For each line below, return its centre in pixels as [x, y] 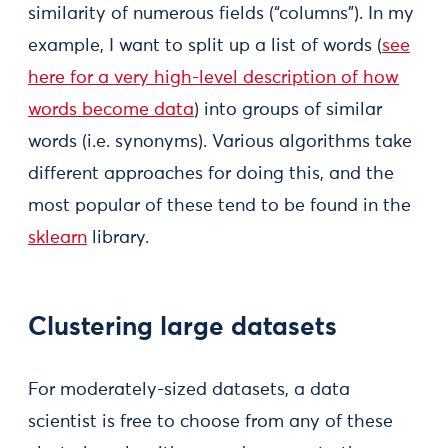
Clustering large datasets [182, 328]
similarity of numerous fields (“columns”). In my [221, 14]
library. [118, 238]
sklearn [57, 238]
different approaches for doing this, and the [211, 174]
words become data [111, 110]
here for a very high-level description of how [213, 78]
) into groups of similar [288, 110]
